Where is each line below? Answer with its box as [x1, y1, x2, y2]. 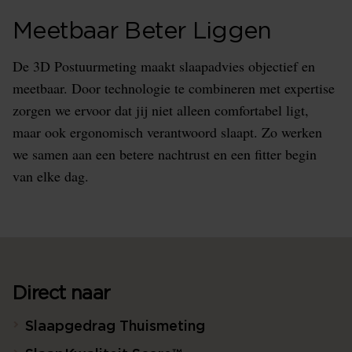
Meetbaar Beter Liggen [13, 20, 272, 43]
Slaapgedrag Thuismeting [25, 320, 205, 334]
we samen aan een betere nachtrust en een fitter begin [13, 145, 317, 163]
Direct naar [13, 284, 111, 303]
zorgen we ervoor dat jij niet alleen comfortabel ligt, [13, 101, 309, 119]
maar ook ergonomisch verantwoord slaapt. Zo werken [13, 123, 322, 141]
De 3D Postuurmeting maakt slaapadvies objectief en [13, 57, 315, 75]
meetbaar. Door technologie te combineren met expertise [13, 79, 335, 97]
